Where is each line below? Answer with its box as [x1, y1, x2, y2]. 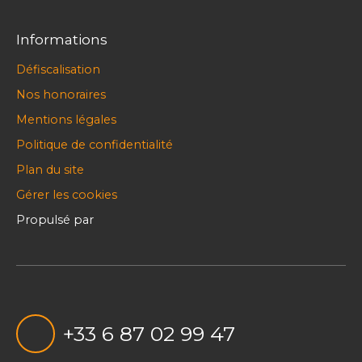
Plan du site [16, 162, 84, 177]
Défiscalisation [16, 61, 100, 77]
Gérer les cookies [16, 187, 117, 202]
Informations [16, 30, 107, 48]
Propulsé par [16, 212, 94, 227]
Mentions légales [16, 112, 116, 127]
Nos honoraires [16, 86, 106, 102]
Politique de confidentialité [16, 137, 173, 152]
